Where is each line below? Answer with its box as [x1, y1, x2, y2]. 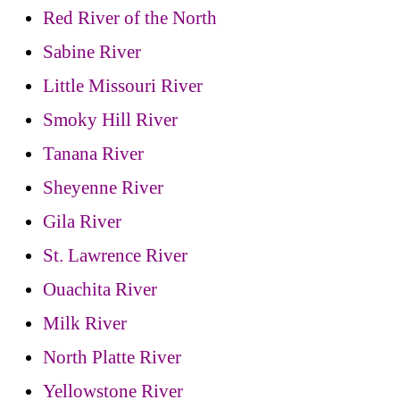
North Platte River [43, 346, 181, 369]
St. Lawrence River [43, 245, 187, 267]
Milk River [43, 312, 127, 335]
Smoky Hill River [43, 109, 178, 131]
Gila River [43, 211, 121, 233]
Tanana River [43, 143, 144, 165]
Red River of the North [43, 7, 217, 29]
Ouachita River [43, 279, 157, 301]
